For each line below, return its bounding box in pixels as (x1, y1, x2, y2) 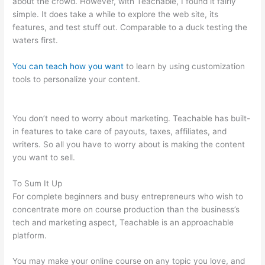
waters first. (12, 35, 59, 45)
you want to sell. (12, 152, 76, 162)
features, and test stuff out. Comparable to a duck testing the (12, 22, 248, 32)
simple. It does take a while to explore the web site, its (12, 9, 219, 19)
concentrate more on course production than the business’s (12, 204, 240, 214)
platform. (12, 230, 47, 240)
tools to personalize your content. (12, 74, 143, 84)
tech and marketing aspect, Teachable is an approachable (12, 217, 234, 227)
